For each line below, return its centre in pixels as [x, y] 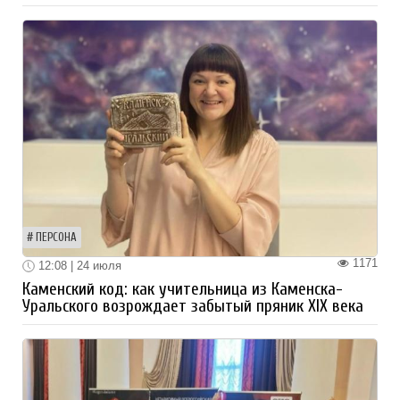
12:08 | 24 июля [78, 265]
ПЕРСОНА [56, 237]
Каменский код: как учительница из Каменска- [183, 290]
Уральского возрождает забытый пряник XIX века [193, 307]
